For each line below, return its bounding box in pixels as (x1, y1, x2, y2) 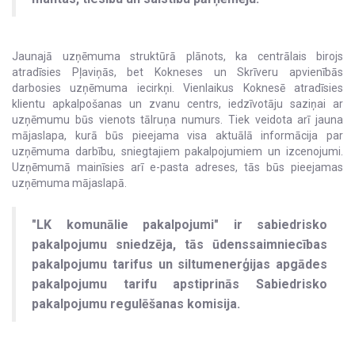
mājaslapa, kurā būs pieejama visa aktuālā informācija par (12, 128, 343, 142)
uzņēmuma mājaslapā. (12, 176, 127, 189)
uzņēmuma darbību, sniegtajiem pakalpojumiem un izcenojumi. (12, 144, 343, 158)
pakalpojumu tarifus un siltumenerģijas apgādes (32, 256, 327, 272)
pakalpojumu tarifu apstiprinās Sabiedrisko (32, 276, 327, 292)
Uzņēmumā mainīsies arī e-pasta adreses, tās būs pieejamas (12, 160, 343, 174)
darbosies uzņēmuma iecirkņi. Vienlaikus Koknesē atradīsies (12, 81, 343, 94)
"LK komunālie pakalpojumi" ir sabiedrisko (32, 216, 327, 232)
